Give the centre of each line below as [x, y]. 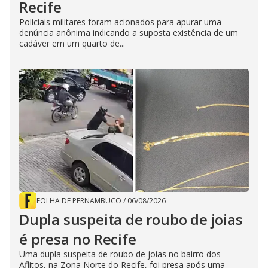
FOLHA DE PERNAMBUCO [79, 201]
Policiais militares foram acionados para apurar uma [120, 22]
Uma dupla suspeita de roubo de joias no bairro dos [120, 254]
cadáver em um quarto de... [72, 44]
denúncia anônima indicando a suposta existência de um [129, 33]
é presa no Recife [78, 239]
